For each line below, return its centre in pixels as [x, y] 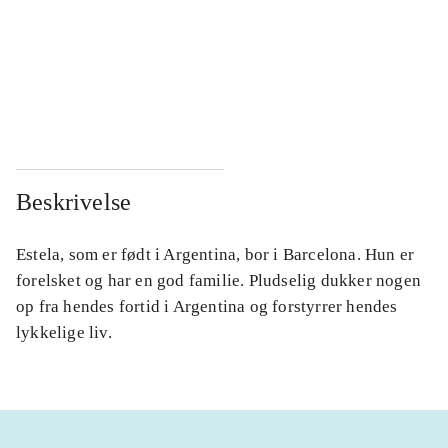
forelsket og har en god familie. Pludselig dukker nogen [219, 281]
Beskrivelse [74, 202]
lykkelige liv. [64, 333]
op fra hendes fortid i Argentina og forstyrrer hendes [207, 307]
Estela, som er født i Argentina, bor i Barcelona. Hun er [215, 255]
